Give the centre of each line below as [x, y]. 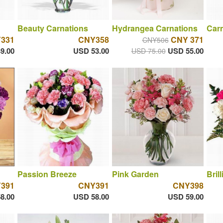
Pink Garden [135, 174]
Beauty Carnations [53, 28]
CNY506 [155, 40]
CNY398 [188, 186]
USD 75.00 [148, 51]
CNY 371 [187, 39]
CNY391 [93, 186]
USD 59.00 [185, 197]
